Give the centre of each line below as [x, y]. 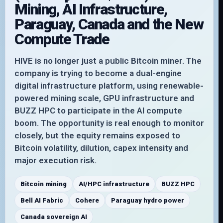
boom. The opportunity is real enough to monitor [109, 123]
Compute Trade [62, 39]
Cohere [87, 200]
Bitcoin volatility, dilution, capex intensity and [101, 148]
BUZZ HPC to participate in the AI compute [98, 111]
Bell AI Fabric [42, 200]
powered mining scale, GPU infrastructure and [104, 98]
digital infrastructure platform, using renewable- [109, 86]
